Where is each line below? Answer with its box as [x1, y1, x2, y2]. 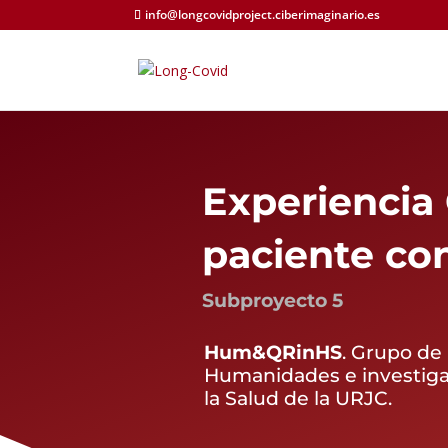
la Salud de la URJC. [204, 385, 393, 410]
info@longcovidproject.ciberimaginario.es [145, 6, 381, 23]
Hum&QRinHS [204, 339, 343, 364]
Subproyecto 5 [202, 288, 344, 312]
